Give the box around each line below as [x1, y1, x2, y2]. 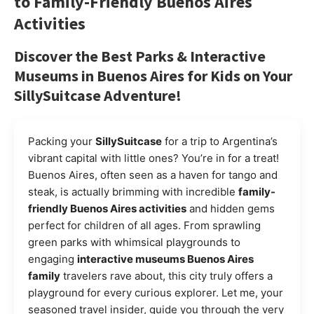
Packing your [28, 135, 95, 149]
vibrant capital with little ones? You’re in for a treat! [28, 151, 279, 165]
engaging [28, 252, 77, 266]
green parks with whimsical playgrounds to [28, 235, 240, 250]
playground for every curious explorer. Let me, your [28, 286, 283, 300]
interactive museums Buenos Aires [77, 252, 254, 266]
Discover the [14, 46, 101, 67]
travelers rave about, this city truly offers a [60, 269, 273, 283]
